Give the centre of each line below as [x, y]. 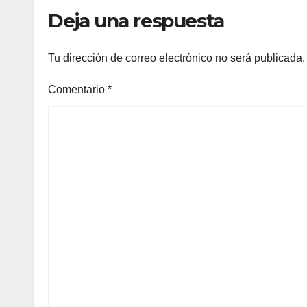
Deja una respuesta [136, 20]
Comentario [78, 90]
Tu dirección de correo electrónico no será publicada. [176, 58]
